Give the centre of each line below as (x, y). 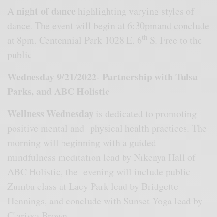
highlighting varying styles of (136, 11)
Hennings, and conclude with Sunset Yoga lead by (105, 201)
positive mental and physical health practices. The (107, 128)
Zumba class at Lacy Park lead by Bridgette (95, 186)
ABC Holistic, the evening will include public (99, 171)
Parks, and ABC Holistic (59, 91)
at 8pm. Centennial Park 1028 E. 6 (75, 40)
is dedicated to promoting (145, 113)
